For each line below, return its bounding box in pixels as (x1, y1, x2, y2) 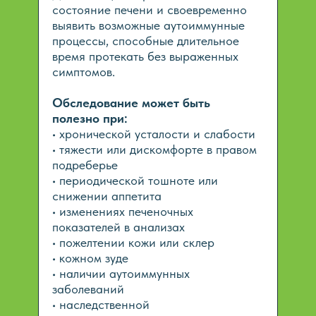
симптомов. (52, 64, 115, 79)
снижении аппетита (52, 188, 162, 203)
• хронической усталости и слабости (52, 126, 255, 141)
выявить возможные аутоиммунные (52, 18, 245, 32)
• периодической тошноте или (52, 173, 218, 188)
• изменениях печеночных (52, 204, 193, 219)
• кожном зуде (52, 250, 128, 265)
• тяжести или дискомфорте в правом (52, 142, 257, 157)
